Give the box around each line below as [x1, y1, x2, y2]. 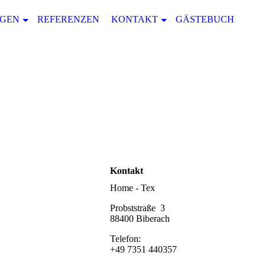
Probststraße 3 [110, 203, 165, 214]
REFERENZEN [37, 14, 99, 24]
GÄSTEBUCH [176, 14, 234, 24]
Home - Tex [110, 183, 155, 193]
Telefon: [110, 234, 141, 244]
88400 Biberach [110, 214, 170, 224]
